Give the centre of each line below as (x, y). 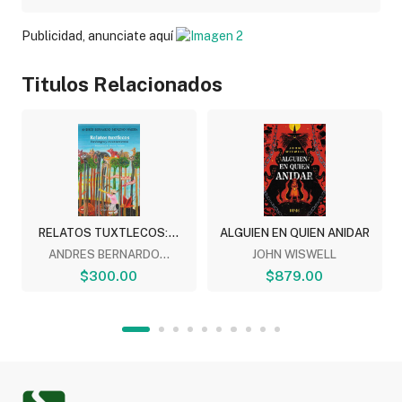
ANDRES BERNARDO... (109, 255)
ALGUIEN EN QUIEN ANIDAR (294, 232)
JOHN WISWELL (295, 255)
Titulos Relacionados (122, 85)
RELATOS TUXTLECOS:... (109, 232)
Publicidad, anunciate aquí (98, 35)
